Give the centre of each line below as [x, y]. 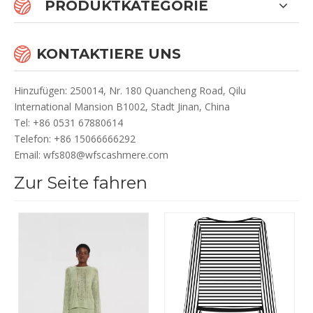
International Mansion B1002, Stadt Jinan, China [122, 107]
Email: [29, 155]
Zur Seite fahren [81, 183]
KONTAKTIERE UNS [109, 54]
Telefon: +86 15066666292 [75, 139]
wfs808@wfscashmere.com [106, 155]
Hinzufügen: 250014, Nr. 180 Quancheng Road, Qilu [130, 90]
